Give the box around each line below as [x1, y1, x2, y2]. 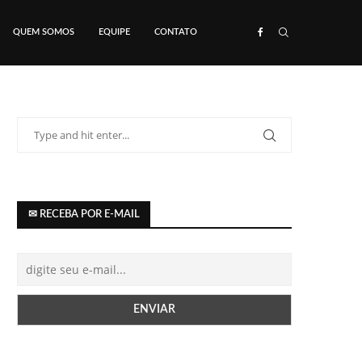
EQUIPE [99, 27, 130, 36]
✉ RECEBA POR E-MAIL [28, 209, 140, 220]
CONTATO [154, 27, 197, 36]
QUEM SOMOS [13, 27, 74, 36]
